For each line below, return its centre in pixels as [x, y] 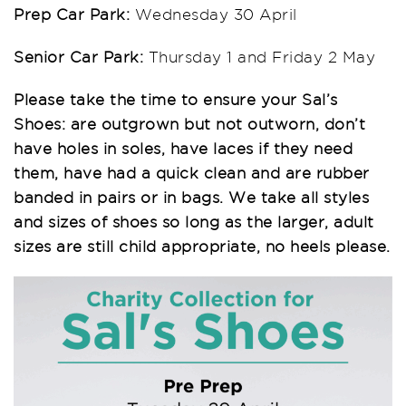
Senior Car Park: [78, 56]
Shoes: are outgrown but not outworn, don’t [189, 123]
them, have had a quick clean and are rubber [192, 172]
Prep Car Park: [72, 14]
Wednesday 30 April [213, 14]
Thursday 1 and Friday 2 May [259, 56]
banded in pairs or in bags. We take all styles [191, 197]
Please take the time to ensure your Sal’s [176, 99]
